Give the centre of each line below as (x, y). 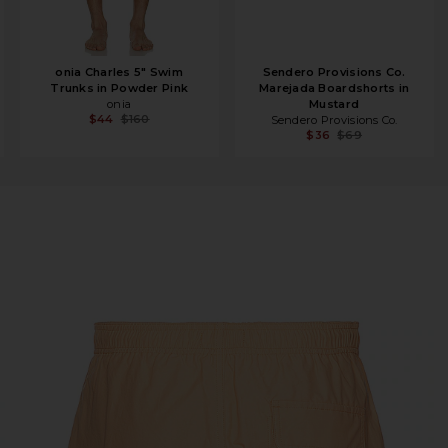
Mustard (334, 103)
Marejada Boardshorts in (334, 87)
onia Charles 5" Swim (119, 71)
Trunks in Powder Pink (119, 87)
